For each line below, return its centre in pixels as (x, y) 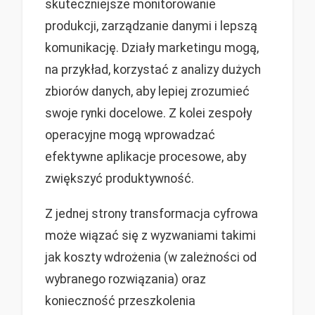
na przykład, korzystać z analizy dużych (153, 69)
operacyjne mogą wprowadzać (130, 135)
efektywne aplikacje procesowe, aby (146, 156)
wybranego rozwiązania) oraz (126, 279)
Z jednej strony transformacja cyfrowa (152, 214)
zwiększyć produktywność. (120, 178)
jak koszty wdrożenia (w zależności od (151, 258)
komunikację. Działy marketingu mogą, (152, 47)
